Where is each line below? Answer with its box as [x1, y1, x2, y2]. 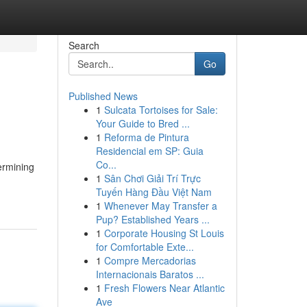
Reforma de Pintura [103, 130, 189, 144]
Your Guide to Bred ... [95, 116, 190, 130]
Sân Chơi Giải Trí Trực [103, 171, 201, 185]
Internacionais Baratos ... [95, 267, 204, 281]
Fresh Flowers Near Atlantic [103, 281, 225, 295]
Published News [68, 89, 138, 103]
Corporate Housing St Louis [103, 226, 224, 240]
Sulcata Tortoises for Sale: [103, 103, 218, 116]
